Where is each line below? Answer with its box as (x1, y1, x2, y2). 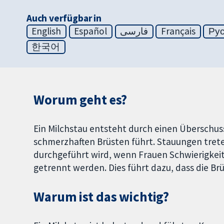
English (31, 25, 61, 37)
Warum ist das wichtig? (33, 188, 169, 205)
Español (74, 25, 107, 37)
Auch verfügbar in (26, 12, 102, 24)
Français (161, 25, 195, 37)
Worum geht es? (33, 91, 127, 108)
